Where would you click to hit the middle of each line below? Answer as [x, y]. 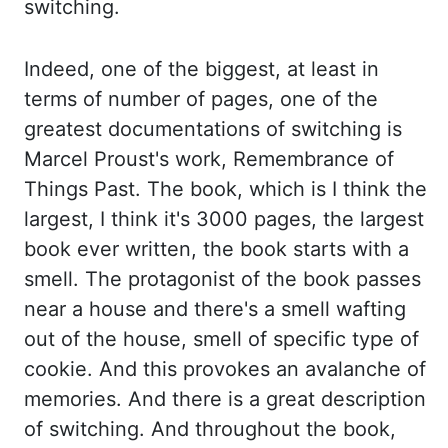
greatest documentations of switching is [213, 129]
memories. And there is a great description [225, 399]
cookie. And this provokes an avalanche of [225, 369]
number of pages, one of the [243, 99]
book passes [362, 279]
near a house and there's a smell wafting [215, 309]
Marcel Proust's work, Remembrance [199, 159]
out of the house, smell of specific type [212, 339]
